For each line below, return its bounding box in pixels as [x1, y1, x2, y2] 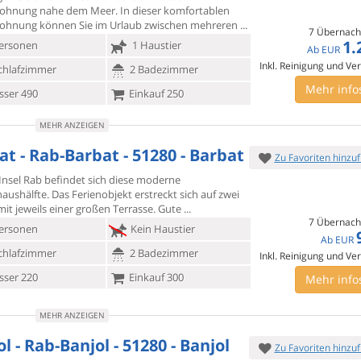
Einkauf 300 [126, 270, 184, 284]
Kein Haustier [127, 222, 195, 236]
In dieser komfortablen [120, 3, 230, 18]
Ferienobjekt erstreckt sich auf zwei [72, 187, 239, 201]
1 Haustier [129, 38, 181, 52]
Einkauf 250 [126, 86, 184, 101]
